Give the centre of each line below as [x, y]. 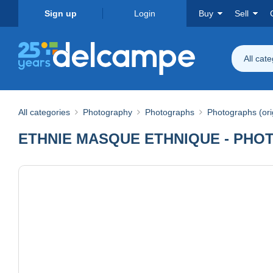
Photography [108, 112]
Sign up [60, 13]
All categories [44, 112]
